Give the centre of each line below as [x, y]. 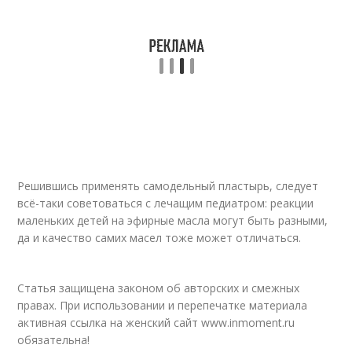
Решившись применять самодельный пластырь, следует [168, 186]
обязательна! [54, 340]
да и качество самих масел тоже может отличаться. [159, 238]
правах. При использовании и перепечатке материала [163, 305]
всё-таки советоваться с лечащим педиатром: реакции [166, 203]
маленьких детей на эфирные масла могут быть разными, [173, 220]
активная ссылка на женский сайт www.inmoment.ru [156, 323]
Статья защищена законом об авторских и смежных [159, 288]
